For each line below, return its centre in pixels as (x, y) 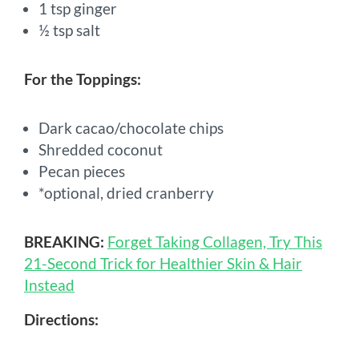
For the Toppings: (83, 79)
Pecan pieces (82, 171)
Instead (49, 284)
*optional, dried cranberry (126, 192)
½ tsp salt (69, 30)
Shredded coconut (101, 149)
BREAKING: (64, 241)
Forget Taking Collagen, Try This (215, 241)
